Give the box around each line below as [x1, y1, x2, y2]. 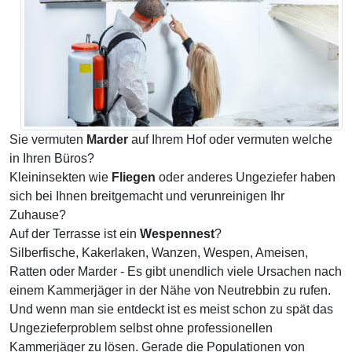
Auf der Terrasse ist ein [9, 227, 140, 240]
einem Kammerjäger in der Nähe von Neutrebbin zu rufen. [9, 284, 331, 297]
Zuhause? [9, 208, 66, 222]
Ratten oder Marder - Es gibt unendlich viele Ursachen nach [9, 265, 342, 278]
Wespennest [140, 227, 214, 240]
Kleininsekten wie [9, 170, 112, 184]
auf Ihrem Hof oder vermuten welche [128, 133, 332, 146]
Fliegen [112, 170, 156, 184]
